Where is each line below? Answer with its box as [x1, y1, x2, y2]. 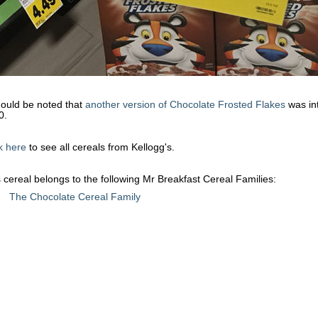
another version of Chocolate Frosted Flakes [85, 99, 285, 110]
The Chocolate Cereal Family [9, 192, 141, 202]
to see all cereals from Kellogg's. [26, 142, 175, 153]
